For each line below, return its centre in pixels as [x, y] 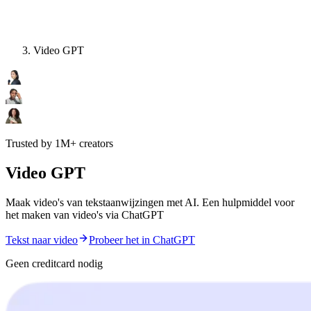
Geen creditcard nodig [54, 264]
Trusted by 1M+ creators [59, 144]
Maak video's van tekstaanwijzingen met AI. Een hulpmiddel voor [150, 203]
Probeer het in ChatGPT [142, 240]
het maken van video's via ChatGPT [85, 215]
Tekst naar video [42, 240]
